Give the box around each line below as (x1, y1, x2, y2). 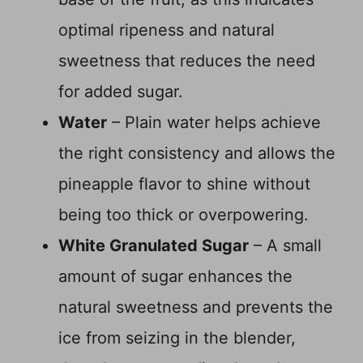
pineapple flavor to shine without (58, 174, 310, 194)
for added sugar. (58, 82, 183, 102)
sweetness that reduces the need (58, 51, 315, 71)
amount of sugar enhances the (58, 267, 293, 287)
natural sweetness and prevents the (58, 297, 333, 318)
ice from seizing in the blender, (58, 328, 296, 348)
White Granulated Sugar (58, 236, 249, 256)
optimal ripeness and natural (58, 20, 275, 41)
